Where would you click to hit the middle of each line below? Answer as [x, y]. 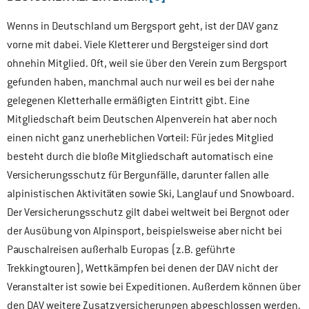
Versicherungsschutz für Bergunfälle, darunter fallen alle [138, 175]
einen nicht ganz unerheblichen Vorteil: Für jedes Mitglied [140, 138]
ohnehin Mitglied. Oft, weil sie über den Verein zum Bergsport [147, 63]
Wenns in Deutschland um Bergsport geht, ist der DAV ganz [143, 26]
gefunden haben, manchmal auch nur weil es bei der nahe [141, 82]
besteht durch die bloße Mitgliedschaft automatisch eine [140, 157]
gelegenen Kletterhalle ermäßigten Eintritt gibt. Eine [128, 101]
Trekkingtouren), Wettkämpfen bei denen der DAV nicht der [142, 268]
